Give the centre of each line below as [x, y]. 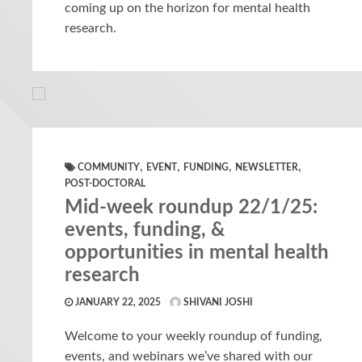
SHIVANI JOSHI [217, 302]
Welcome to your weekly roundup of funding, [194, 336]
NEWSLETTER [267, 167]
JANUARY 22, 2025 [117, 302]
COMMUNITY [109, 167]
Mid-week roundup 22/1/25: [191, 207]
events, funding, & [145, 230]
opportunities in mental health [197, 253]
